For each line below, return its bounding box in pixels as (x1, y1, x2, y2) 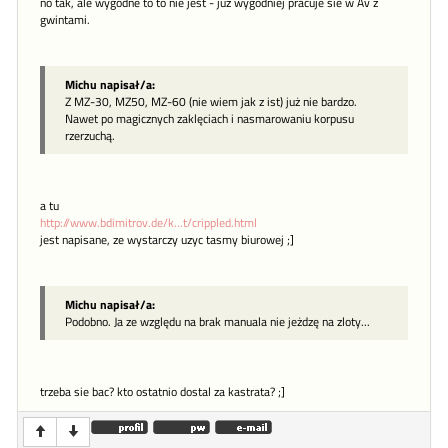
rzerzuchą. (65, 125, 115, 145)
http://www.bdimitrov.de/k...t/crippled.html (40, 213, 257, 232)
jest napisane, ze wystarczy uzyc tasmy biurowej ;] (40, 230, 294, 249)
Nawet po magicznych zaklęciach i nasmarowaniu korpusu (65, 108, 354, 128)
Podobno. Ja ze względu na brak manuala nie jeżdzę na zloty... (65, 311, 370, 331)
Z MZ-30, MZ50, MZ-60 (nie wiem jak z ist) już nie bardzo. (65, 91, 357, 111)
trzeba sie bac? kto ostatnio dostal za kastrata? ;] (40, 382, 285, 401)
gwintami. (40, 10, 90, 29)
